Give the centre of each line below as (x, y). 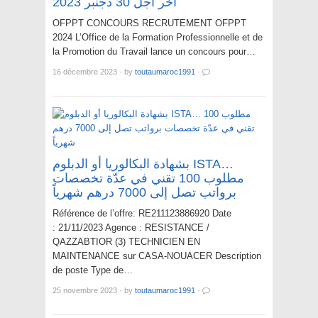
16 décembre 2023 (85, 72)
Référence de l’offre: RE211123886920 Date (142, 214)
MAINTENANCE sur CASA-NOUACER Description (157, 256)
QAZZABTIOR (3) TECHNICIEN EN (126, 242)
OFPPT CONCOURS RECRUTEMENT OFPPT (149, 23)
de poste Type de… (93, 270)
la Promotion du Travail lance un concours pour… (154, 52)
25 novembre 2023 (85, 291)
